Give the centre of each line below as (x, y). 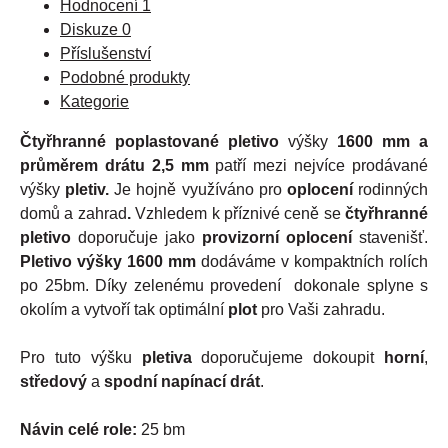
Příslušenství (105, 53)
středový (53, 381)
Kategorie (94, 101)
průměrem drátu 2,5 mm (118, 165)
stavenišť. (393, 237)
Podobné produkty (125, 77)
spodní (130, 381)
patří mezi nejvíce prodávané (322, 165)
